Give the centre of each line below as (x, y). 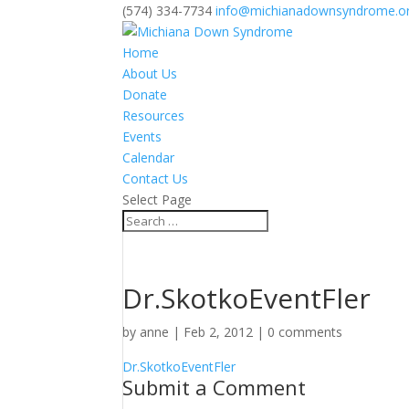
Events (142, 136)
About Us (150, 73)
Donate (145, 94)
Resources (154, 115)
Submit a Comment (215, 387)
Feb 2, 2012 (219, 332)
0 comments (305, 332)
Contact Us (156, 178)
